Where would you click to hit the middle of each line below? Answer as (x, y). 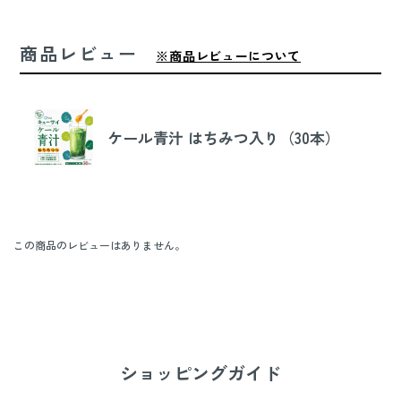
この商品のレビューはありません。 (99, 244)
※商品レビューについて (229, 55)
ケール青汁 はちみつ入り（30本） (223, 137)
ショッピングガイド (200, 372)
